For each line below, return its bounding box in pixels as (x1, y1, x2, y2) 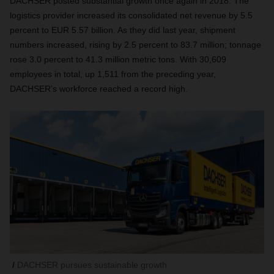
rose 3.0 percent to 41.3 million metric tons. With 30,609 (10, 54, 226, 64)
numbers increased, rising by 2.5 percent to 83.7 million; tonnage (10, 40, 261, 50)
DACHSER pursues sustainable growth (17, 260, 167, 270)
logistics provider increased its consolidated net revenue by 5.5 (10, 10, 253, 20)
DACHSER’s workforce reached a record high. (10, 84, 188, 94)
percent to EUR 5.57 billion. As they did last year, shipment (10, 25, 235, 35)
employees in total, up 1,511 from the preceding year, (10, 69, 216, 79)
